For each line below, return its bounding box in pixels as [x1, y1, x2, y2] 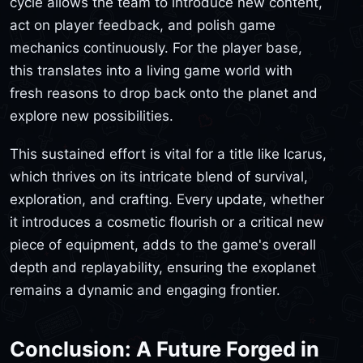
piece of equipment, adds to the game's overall [10, 237, 316, 254]
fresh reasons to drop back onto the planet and [10, 84, 318, 101]
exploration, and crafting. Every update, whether [10, 191, 324, 208]
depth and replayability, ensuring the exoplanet [10, 259, 316, 276]
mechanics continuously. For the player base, [10, 39, 302, 56]
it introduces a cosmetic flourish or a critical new [10, 214, 324, 231]
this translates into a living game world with [10, 62, 293, 79]
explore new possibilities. [10, 107, 173, 124]
